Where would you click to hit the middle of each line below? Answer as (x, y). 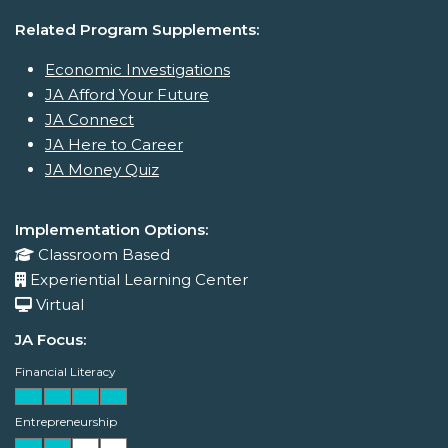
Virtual (60, 305)
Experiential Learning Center (139, 280)
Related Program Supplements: (137, 30)
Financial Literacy (65, 372)
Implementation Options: (111, 230)
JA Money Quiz (102, 170)
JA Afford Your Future (127, 95)
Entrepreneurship (66, 422)
